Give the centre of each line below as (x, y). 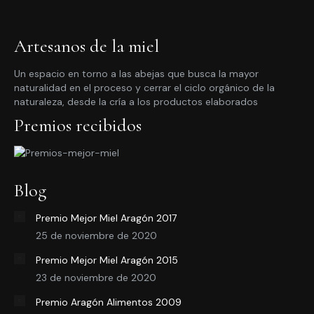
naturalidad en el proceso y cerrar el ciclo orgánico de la (144, 88)
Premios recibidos (78, 125)
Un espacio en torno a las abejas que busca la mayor (136, 74)
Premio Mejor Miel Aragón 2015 (107, 260)
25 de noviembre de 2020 (96, 235)
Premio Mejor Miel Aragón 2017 (106, 218)
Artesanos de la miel (87, 46)
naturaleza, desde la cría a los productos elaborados (136, 102)
